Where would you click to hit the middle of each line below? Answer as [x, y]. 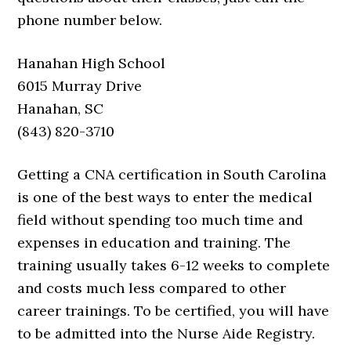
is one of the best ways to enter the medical [165, 197]
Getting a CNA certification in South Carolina [172, 174]
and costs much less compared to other [152, 288]
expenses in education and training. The [154, 242]
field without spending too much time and [161, 220]
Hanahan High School [92, 63]
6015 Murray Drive [80, 86]
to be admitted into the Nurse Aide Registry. [166, 333]
